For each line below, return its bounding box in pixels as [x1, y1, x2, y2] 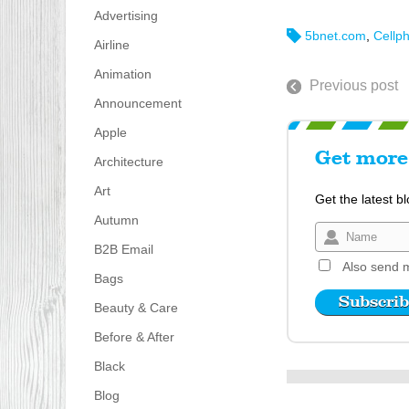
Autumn [93, 213, 139, 228]
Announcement [93, 96, 182, 111]
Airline [93, 37, 130, 53]
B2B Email [93, 242, 153, 257]
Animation [93, 67, 152, 82]
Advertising [93, 8, 158, 24]
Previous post [309, 77, 398, 93]
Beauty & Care [93, 300, 178, 316]
